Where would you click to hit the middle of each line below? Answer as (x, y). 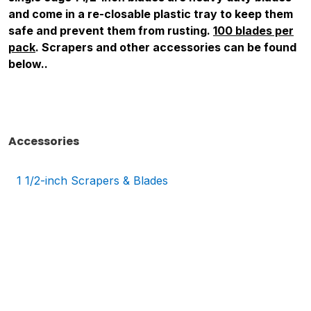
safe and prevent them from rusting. (111, 30)
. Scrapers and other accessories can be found (166, 47)
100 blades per (253, 30)
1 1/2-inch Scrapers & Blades (92, 181)
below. (26, 64)
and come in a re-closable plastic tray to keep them (151, 14)
